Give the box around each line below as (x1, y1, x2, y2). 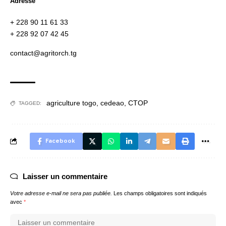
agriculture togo (46, 99, 96, 107)
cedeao (100, 99, 124, 107)
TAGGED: (19, 100, 41, 106)
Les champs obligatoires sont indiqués (114, 190, 207, 197)
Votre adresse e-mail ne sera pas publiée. (10, 190, 112, 197)
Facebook (45, 138, 75, 145)
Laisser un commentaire (23, 172, 107, 181)
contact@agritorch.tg (10, 49, 77, 58)
